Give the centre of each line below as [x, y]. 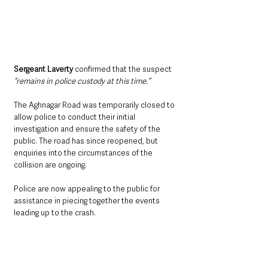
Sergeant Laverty [43, 69]
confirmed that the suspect [123, 69]
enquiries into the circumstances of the [84, 153]
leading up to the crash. [56, 213]
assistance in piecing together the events [88, 201]
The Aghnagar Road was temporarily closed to [95, 105]
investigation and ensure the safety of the [88, 129]
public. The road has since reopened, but [87, 141]
